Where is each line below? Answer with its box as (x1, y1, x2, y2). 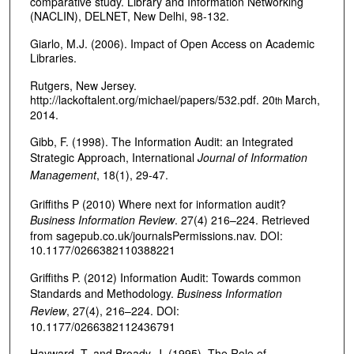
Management (29, 167, 96, 183)
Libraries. (29, 49, 77, 66)
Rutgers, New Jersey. (29, 77, 137, 93)
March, (281, 91, 320, 107)
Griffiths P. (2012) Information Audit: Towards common (29, 269, 301, 285)
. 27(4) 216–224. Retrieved (174, 211, 310, 228)
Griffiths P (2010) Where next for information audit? (29, 195, 286, 212)
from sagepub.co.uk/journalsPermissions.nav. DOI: (29, 227, 283, 243)
